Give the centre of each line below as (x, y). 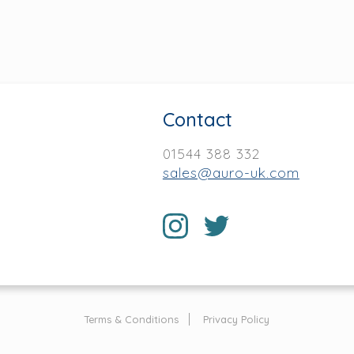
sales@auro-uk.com (231, 172)
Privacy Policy (236, 320)
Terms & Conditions (132, 320)
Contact (197, 119)
